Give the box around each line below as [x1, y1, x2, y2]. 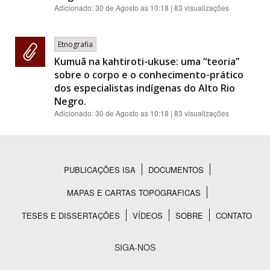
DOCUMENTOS [148, 164, 204, 175]
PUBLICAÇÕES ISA [63, 164, 136, 175]
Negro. [54, 95, 86, 108]
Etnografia [58, 39, 93, 49]
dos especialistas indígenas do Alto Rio [54, 81, 235, 95]
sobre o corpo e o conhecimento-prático [54, 68, 243, 81]
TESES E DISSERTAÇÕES [22, 210, 120, 221]
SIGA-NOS [115, 241, 155, 253]
